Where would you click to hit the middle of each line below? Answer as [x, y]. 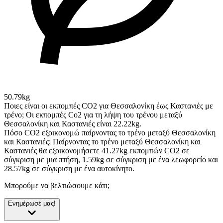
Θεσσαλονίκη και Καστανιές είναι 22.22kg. [73, 124]
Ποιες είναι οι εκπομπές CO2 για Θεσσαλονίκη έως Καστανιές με [109, 106]
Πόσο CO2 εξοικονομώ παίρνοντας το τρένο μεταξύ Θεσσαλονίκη [110, 133]
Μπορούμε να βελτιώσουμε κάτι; [57, 186]
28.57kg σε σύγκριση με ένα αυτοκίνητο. [69, 169]
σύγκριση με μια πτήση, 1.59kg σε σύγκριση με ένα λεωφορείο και [111, 160]
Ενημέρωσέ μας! [32, 204]
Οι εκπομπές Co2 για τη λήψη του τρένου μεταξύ [104, 115]
